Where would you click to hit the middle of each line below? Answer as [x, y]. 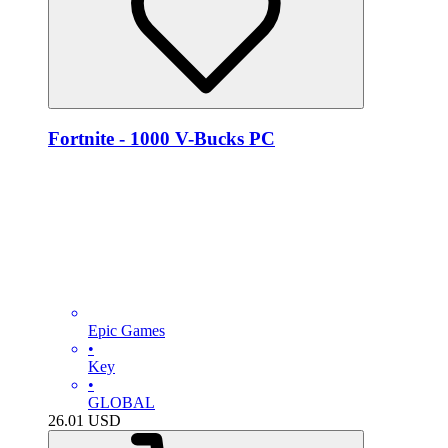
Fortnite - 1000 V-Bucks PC [161, 138]
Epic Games [126, 331]
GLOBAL [121, 403]
